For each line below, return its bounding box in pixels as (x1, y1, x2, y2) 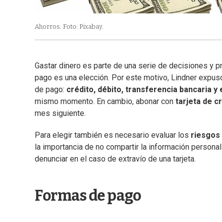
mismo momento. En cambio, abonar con (35, 97, 175, 107)
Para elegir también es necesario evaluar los (35, 130, 191, 140)
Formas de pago (35, 187, 141, 205)
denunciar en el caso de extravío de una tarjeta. (35, 154, 196, 164)
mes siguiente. (35, 109, 86, 118)
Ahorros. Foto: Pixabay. (35, 23, 104, 31)
